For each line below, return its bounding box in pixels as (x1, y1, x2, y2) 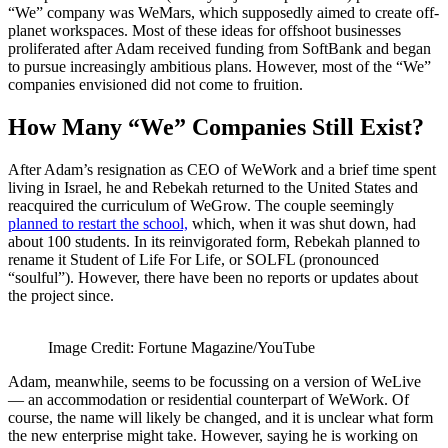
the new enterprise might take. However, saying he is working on (8, 426, 418, 444)
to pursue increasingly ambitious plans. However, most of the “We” (8, 57, 431, 75)
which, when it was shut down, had (188, 214, 416, 232)
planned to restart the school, (8, 214, 188, 232)
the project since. (8, 286, 114, 304)
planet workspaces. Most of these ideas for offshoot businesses (8, 21, 401, 39)
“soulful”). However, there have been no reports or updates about (8, 268, 418, 286)
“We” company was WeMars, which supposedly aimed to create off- (8, 3, 439, 21)
